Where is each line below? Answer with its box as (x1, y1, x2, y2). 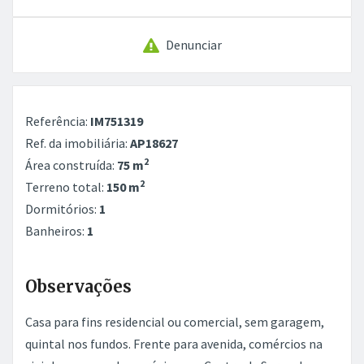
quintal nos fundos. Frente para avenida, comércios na (25, 336, 323, 352)
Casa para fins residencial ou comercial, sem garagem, (25, 314, 324, 330)
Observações (25, 276, 132, 297)
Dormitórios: (25, 201, 99, 217)
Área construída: (25, 157, 117, 173)
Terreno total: (25, 179, 106, 195)
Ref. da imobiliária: (25, 135, 130, 151)
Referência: (25, 113, 90, 129)
